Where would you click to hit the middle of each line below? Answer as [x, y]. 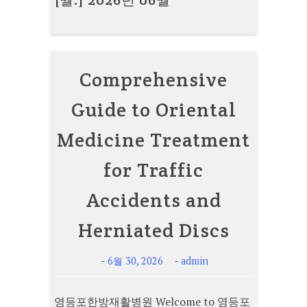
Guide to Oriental [153, 109]
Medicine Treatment [153, 139]
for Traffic [153, 170]
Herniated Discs [153, 230]
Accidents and [153, 200]
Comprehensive [153, 79]
